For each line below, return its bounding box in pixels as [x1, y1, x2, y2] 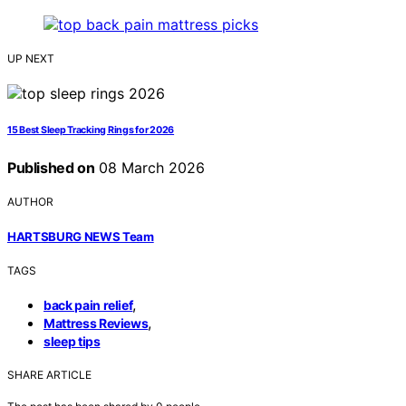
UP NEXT [7, 52, 54, 66]
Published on [7, 159, 95, 178]
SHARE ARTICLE [7, 367, 92, 382]
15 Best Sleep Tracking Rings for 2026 [7, 124, 175, 137]
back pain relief [43, 296, 133, 313]
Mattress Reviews [43, 314, 149, 331]
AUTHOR [7, 195, 53, 209]
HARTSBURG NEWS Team [7, 228, 154, 244]
